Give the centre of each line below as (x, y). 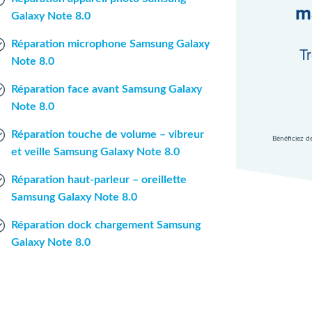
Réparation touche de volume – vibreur (107, 134)
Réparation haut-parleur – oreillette (99, 180)
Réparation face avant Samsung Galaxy (106, 89)
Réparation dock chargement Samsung (106, 225)
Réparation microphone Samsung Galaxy (110, 44)
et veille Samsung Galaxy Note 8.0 (95, 152)
